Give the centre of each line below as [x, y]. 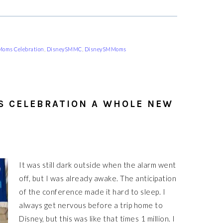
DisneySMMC [64, 49]
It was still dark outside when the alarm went [98, 165]
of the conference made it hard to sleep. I [92, 192]
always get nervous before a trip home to [91, 205]
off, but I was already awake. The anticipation [98, 178]
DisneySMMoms [105, 49]
